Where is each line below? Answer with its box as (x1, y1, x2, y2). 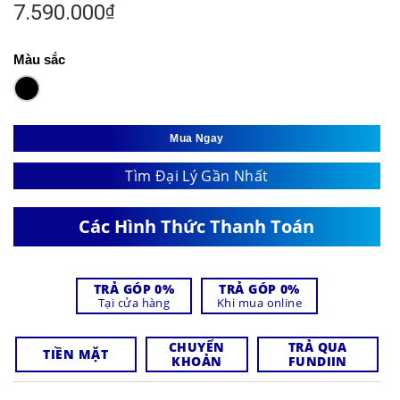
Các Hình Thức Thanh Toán (79, 214, 315, 239)
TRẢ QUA (287, 338, 347, 356)
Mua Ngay (170, 132, 224, 146)
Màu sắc (13, 51, 65, 67)
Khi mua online (216, 295, 303, 312)
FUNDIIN (287, 353, 347, 371)
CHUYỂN (168, 338, 225, 356)
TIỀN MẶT (43, 346, 109, 363)
